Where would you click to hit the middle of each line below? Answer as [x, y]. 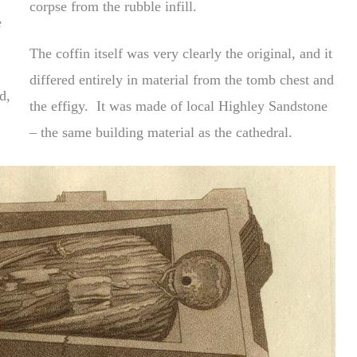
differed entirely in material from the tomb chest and [182, 79]
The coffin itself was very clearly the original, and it [181, 53]
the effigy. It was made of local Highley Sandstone [179, 106]
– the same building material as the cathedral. [161, 132]
